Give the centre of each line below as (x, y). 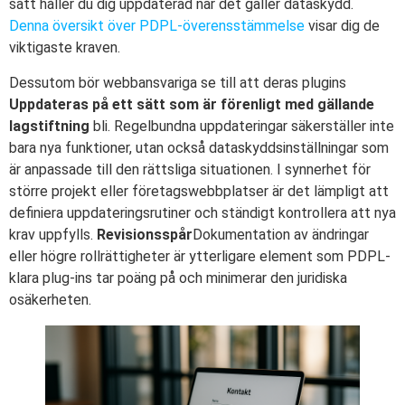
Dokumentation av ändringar (281, 234)
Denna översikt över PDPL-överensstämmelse (157, 26)
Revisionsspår (145, 234)
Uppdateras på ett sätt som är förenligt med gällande (192, 104)
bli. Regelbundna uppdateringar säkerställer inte (242, 126)
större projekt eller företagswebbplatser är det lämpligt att (199, 191)
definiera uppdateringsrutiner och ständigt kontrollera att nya (202, 212)
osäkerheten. (50, 299)
